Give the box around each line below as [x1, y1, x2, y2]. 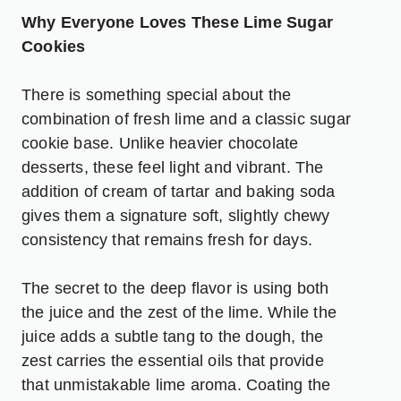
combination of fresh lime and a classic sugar [21, 109, 352, 128]
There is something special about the [21, 85, 292, 104]
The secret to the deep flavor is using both [21, 278, 329, 297]
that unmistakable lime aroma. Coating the [21, 375, 331, 394]
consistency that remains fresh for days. [21, 230, 313, 249]
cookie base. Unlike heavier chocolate [21, 133, 299, 152]
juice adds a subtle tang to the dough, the [21, 327, 324, 346]
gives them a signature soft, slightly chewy [21, 206, 330, 225]
